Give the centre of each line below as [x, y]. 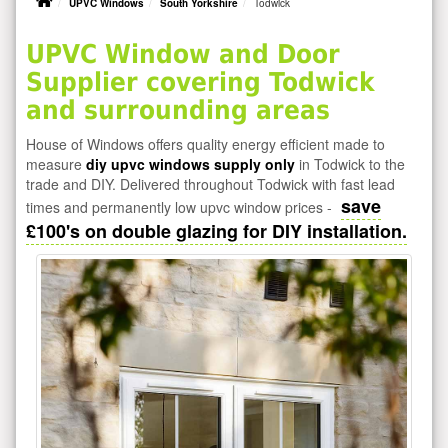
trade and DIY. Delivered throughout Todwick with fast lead [210, 183]
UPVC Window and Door [183, 53]
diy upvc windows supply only [190, 163]
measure [56, 163]
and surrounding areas [178, 109]
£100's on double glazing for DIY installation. [216, 230]
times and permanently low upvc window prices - [181, 206]
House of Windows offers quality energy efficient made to [205, 143]
